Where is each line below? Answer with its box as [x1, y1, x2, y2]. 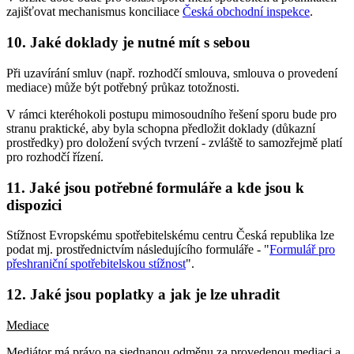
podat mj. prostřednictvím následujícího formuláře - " [6, 243, 269, 257]
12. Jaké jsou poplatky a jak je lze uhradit [6, 285, 280, 303]
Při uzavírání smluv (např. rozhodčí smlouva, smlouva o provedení [6, 66, 337, 80]
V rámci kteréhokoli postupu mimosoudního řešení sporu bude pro [6, 107, 337, 121]
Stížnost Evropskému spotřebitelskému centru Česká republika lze [6, 228, 334, 243]
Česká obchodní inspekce [183, 5, 310, 19]
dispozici [6, 196, 62, 213]
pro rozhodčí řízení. [6, 149, 104, 164]
